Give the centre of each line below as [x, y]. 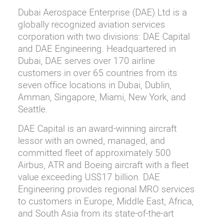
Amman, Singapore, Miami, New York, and [102, 97]
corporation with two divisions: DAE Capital [104, 36]
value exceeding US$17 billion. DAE [89, 177]
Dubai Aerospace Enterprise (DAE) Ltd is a [102, 12]
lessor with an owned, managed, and [91, 140]
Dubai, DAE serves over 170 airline [86, 60]
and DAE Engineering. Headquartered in [97, 48]
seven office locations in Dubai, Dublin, [94, 85]
